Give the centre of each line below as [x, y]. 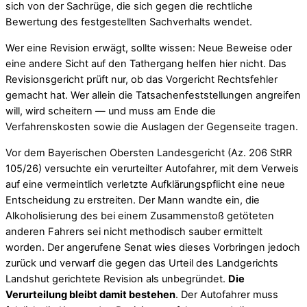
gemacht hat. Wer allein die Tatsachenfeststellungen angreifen [153, 95]
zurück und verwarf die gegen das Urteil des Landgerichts [142, 263]
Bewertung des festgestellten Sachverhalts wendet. [129, 22]
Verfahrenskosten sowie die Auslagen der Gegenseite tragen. [152, 126]
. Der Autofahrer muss [227, 294]
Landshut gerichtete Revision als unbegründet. [117, 279]
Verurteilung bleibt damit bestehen [90, 294]
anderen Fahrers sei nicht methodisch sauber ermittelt [134, 231]
